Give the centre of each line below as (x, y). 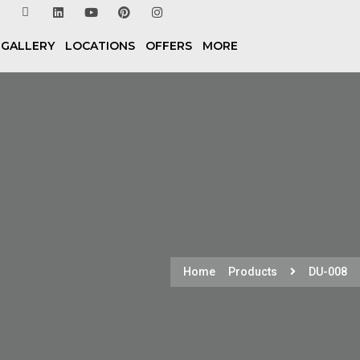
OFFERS (169, 46)
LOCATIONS (100, 46)
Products (253, 271)
